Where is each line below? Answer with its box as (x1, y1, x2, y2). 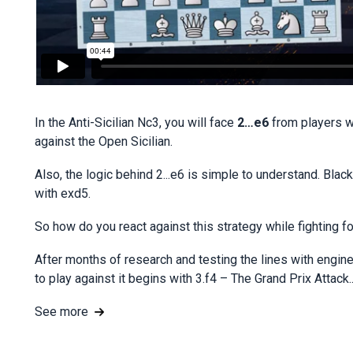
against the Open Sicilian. (35, 134, 173, 150)
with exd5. (35, 186, 91, 202)
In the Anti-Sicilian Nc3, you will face (35, 115, 237, 131)
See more (35, 304, 88, 320)
